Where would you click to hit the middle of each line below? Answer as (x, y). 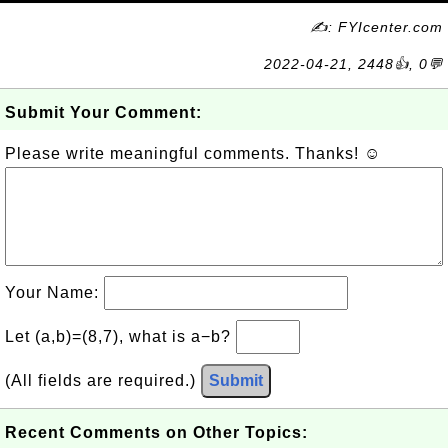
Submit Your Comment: (103, 112)
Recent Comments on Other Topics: (156, 432)
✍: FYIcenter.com (376, 27)
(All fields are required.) (103, 380)
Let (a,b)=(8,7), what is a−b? (120, 336)
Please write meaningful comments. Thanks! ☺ (193, 153)
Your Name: (54, 292)
